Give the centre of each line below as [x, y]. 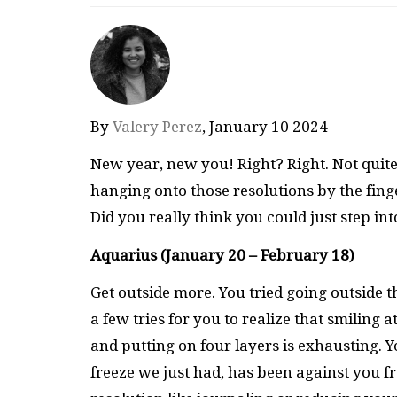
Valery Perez [157, 126]
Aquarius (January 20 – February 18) [222, 255]
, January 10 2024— [272, 126]
